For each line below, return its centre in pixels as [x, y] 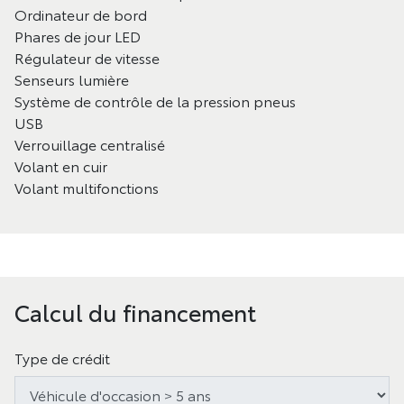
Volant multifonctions [87, 187]
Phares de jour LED [78, 36]
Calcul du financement [135, 312]
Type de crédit [62, 358]
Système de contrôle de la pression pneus [155, 101]
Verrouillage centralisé [90, 144]
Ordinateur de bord [81, 14]
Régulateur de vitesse [87, 57]
